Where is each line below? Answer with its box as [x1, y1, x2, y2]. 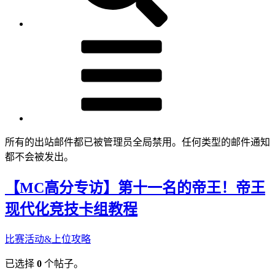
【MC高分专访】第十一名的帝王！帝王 [5, 179, 265, 196]
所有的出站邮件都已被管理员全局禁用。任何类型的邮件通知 [5, 136, 270, 147]
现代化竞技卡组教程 [5, 201, 137, 217]
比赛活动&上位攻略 [5, 233, 91, 244]
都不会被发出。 [5, 151, 74, 162]
